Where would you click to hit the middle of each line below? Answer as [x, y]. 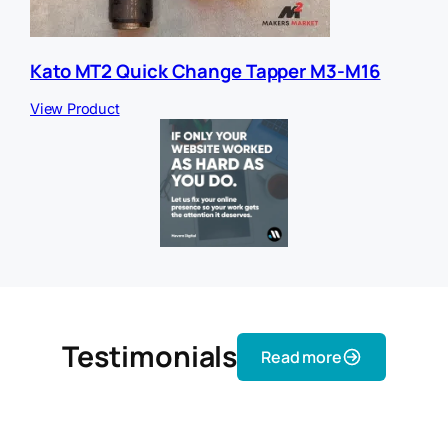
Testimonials [150, 356]
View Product [75, 109]
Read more [301, 356]
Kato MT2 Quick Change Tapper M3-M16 [205, 70]
